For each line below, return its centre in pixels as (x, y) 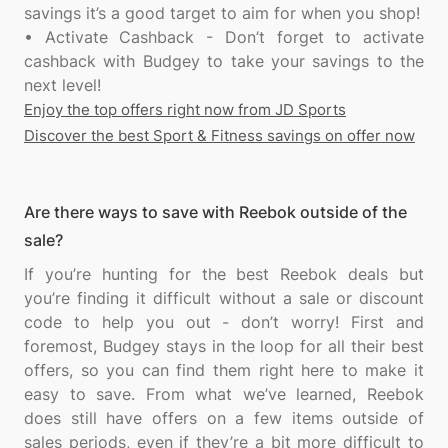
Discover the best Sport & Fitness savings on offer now (219, 135)
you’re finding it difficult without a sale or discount (224, 298)
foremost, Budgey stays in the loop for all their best (224, 346)
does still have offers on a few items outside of (224, 418)
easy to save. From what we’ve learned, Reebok (224, 394)
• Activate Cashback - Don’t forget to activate (224, 37)
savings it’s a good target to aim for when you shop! (222, 13)
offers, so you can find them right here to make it (224, 370)
